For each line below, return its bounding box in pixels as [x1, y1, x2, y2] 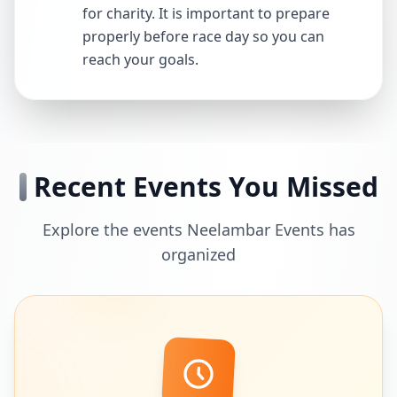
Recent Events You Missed [33, 168, 378, 205]
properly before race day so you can [82, 27, 324, 46]
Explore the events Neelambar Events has [42, 219, 355, 240]
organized [161, 244, 236, 265]
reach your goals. [82, 50, 198, 69]
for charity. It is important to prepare [82, 4, 330, 23]
